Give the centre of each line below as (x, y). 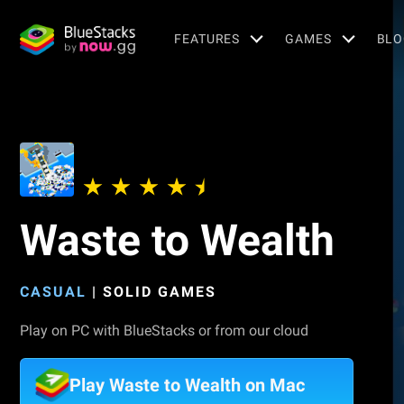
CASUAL (53, 292)
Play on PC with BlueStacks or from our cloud (164, 331)
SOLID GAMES (160, 292)
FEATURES (207, 38)
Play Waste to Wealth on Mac (187, 385)
